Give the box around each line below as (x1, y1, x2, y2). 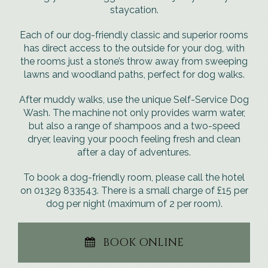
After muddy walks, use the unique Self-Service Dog (19, 94, 249, 105)
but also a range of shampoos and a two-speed (28, 120, 240, 132)
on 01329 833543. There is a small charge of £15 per (20, 185, 248, 196)
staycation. (109, 4, 159, 16)
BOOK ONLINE (102, 235, 184, 250)
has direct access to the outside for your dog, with (23, 42, 245, 54)
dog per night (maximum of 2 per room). (45, 198, 223, 209)
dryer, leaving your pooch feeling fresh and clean (28, 133, 240, 145)
